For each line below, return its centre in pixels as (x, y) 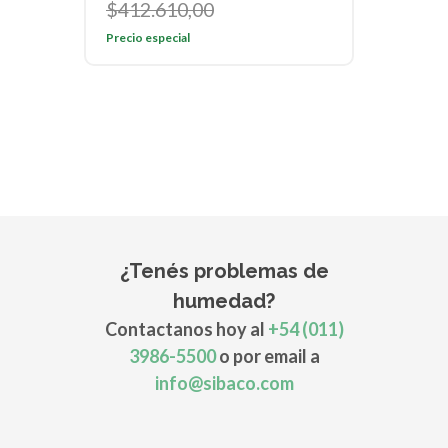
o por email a (267, 355)
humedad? (224, 300)
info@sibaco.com (224, 382)
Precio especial (148, 37)
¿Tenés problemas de (224, 270)
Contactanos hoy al (186, 328)
